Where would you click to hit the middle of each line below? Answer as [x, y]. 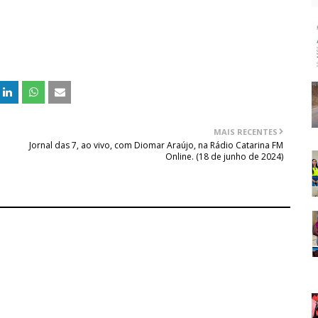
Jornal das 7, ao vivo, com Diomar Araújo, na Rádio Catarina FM [156, 145]
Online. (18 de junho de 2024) [224, 157]
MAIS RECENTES [246, 132]
